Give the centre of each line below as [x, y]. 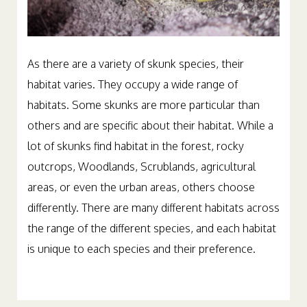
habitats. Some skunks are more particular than [144, 105]
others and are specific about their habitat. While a [150, 125]
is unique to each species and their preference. [142, 248]
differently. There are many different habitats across [153, 207]
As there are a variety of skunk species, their [136, 63]
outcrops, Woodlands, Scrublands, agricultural [142, 166]
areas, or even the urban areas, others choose [141, 187]
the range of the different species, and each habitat [152, 228]
